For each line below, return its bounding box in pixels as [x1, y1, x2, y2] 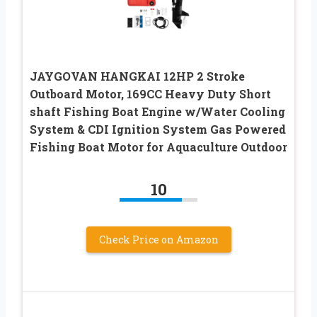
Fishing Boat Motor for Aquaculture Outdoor [30, 139, 287, 155]
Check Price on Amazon [98, 233, 219, 247]
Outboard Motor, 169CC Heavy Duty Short [30, 86, 271, 102]
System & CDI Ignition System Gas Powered [30, 122, 286, 137]
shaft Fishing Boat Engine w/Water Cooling [30, 104, 285, 120]
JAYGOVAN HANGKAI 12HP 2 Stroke [30, 69, 245, 84]
